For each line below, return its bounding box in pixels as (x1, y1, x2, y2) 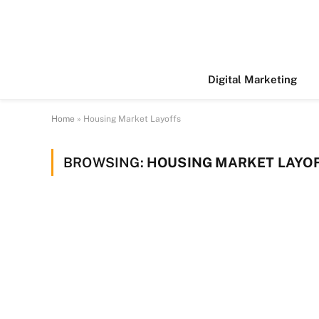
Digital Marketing (208, 73, 297, 85)
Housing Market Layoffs (83, 114, 181, 124)
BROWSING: (63, 155, 147, 170)
